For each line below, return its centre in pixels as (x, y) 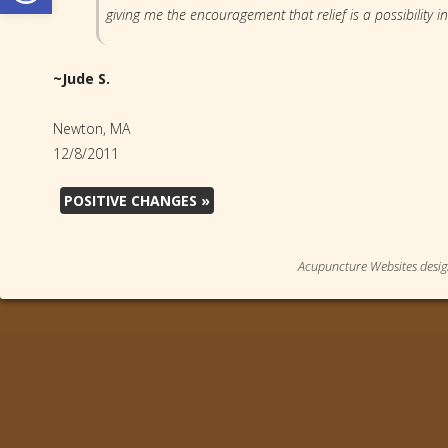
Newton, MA (91, 128)
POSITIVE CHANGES (132, 200)
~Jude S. (81, 78)
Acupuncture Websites (357, 266)
